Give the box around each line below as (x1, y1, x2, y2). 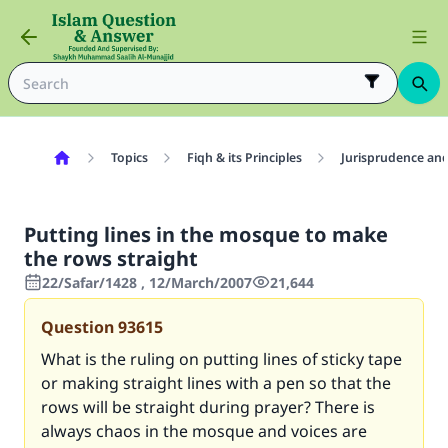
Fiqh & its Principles (186, 149, 302, 166)
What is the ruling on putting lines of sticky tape (41, 348, 402, 370)
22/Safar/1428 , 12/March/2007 (42, 273, 252, 292)
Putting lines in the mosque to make (24, 221, 388, 248)
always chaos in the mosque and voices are (41, 420, 367, 442)
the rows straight (24, 245, 198, 272)
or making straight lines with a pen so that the (41, 372, 391, 394)
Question (41, 316, 114, 338)
